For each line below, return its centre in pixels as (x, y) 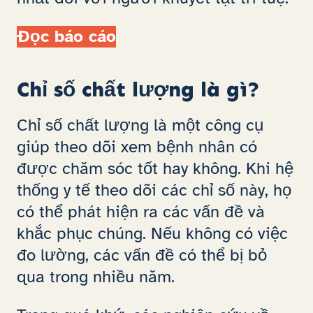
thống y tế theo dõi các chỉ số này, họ (154, 190)
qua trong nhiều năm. (96, 276)
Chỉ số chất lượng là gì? (138, 89)
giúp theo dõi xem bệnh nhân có (137, 146)
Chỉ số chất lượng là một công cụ (140, 125)
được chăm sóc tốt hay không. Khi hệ (155, 168)
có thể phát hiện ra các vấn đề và (141, 211)
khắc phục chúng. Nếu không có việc (152, 233)
